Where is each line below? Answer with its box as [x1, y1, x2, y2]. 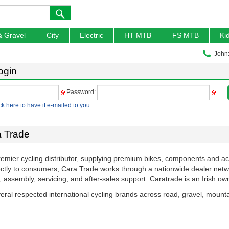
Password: [66, 88, 96, 96]
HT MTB [124, 31, 151, 39]
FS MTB [172, 31, 199, 39]
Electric [80, 31, 103, 39]
